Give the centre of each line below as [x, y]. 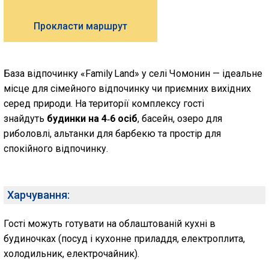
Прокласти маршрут [80, 26]
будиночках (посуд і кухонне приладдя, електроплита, [124, 239]
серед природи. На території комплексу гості [104, 104]
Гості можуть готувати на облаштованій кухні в [110, 224]
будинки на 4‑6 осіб [91, 119]
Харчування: [38, 195]
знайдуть [24, 119]
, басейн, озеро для [180, 119]
